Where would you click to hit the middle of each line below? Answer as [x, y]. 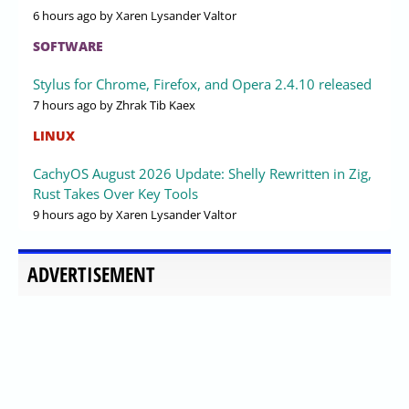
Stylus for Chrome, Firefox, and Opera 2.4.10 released [202, 84]
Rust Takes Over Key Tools [115, 194]
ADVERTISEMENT [91, 275]
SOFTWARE [68, 47]
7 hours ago [65, 105]
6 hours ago [65, 16]
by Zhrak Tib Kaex [146, 105]
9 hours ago [65, 215]
